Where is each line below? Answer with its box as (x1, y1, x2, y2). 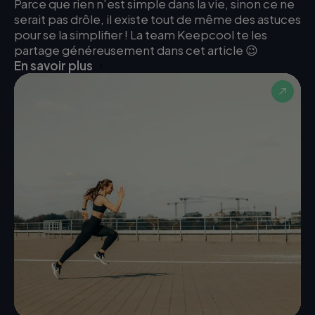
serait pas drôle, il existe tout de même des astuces (14, 11, 301, 27)
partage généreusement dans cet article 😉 (14, 42, 258, 58)
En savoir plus (14, 58, 93, 73)
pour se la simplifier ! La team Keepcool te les (14, 27, 267, 42)
